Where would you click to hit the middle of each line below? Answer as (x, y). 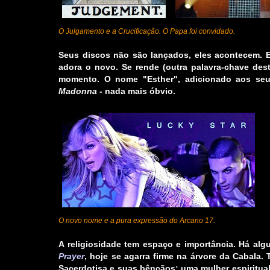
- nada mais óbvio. (136, 91)
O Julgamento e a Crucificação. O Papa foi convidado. (147, 32)
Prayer (71, 256)
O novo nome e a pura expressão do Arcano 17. (137, 221)
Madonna (78, 91)
